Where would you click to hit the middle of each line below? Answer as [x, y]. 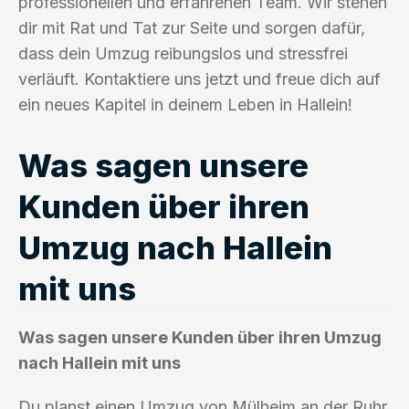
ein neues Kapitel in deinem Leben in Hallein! [185, 104]
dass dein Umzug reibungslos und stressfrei [183, 53]
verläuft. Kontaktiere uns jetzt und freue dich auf [199, 79]
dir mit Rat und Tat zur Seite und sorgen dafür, [192, 27]
